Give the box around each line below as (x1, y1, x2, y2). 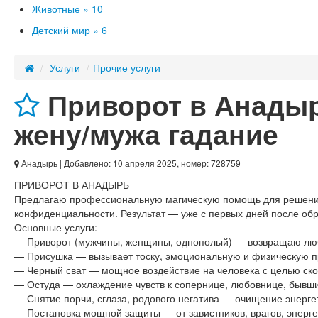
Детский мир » (32, 23, 99, 37)
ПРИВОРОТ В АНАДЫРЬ (14, 177, 129, 192)
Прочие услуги (93, 60, 160, 75)
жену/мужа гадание (14, 114, 278, 153)
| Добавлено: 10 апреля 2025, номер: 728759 (57, 157, 241, 169)
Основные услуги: (14, 220, 97, 234)
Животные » (32, 1, 89, 16)
